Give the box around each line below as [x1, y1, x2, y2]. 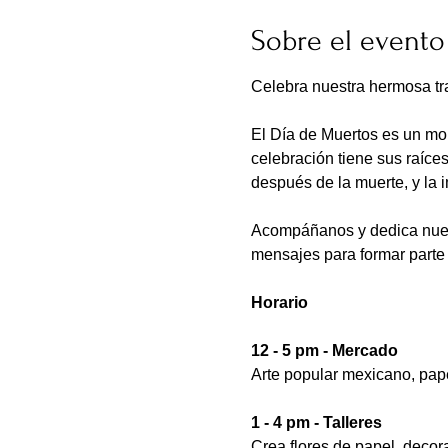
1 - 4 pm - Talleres [250, 414, 382, 432]
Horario [250, 294, 308, 312]
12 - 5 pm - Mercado [250, 342, 398, 360]
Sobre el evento [250, 24, 445, 58]
